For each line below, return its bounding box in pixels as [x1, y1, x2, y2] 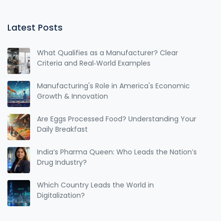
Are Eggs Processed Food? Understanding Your [37, 113, 197, 124]
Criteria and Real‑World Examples [37, 58, 151, 68]
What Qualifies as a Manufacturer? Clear [37, 47, 179, 58]
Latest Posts [7, 21, 63, 34]
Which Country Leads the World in [37, 180, 154, 190]
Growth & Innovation [37, 91, 109, 101]
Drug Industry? [37, 157, 87, 167]
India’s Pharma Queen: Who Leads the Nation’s [37, 147, 197, 157]
